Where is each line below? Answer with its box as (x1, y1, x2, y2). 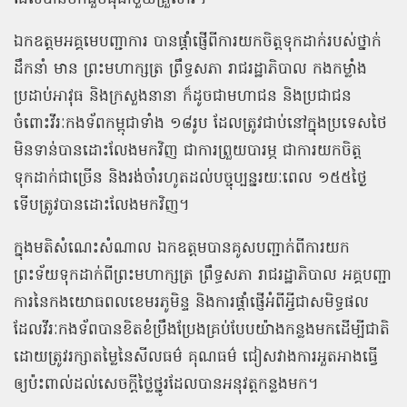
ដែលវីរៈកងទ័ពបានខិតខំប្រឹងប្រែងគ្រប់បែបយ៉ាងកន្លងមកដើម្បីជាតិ (14, 319, 390, 342)
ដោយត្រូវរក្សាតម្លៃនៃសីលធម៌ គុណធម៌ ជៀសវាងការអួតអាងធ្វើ (14, 346, 378, 370)
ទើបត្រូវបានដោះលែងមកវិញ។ (14, 194, 190, 218)
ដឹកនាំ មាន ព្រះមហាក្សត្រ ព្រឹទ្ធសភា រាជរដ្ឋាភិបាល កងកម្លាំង (14, 58, 367, 82)
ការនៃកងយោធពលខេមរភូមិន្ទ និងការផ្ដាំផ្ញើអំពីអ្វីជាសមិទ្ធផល (14, 292, 369, 315)
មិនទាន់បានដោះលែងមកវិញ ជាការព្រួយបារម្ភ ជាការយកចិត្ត (14, 140, 362, 164)
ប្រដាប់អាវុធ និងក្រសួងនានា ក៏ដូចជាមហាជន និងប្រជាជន (14, 85, 352, 109)
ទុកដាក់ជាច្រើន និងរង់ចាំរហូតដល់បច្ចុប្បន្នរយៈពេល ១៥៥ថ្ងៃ (14, 167, 367, 191)
